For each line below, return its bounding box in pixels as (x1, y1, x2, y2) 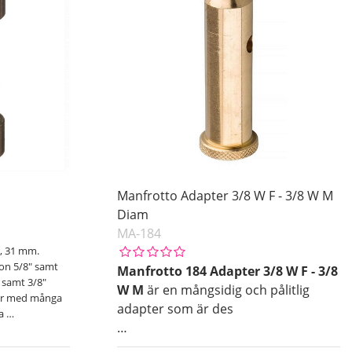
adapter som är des (116, 299, 233, 317)
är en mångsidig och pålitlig (143, 280, 310, 299)
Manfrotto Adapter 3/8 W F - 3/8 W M (116, 186, 333, 204)
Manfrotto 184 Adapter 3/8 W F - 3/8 (116, 262, 338, 280)
